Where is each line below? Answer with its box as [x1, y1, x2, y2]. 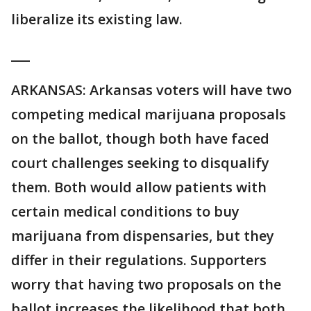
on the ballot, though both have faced [11, 129, 269, 148]
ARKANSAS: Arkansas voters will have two [11, 81, 292, 99]
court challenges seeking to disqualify [11, 153, 269, 172]
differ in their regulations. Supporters [11, 251, 267, 269]
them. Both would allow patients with [11, 178, 267, 196]
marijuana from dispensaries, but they [11, 226, 274, 245]
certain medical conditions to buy [11, 202, 239, 221]
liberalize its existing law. [11, 10, 183, 28]
